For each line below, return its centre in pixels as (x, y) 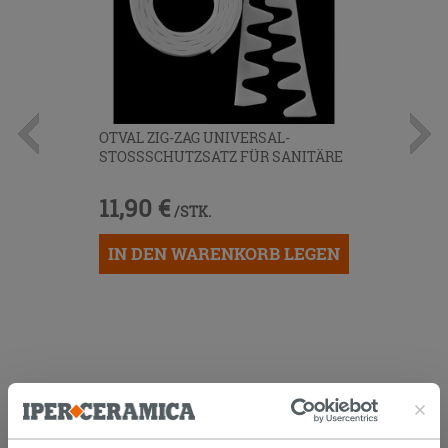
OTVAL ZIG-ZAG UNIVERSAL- (194, 138)
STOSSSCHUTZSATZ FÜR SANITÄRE (221, 157)
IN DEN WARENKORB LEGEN (224, 254)
